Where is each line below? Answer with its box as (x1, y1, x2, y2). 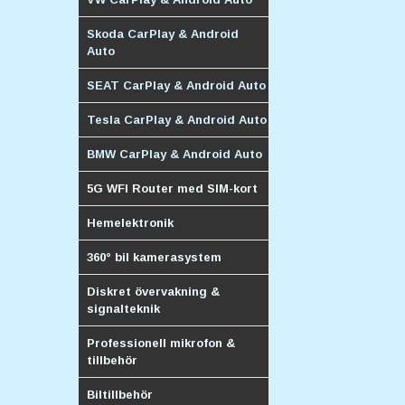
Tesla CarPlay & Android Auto (87, 112, 267, 127)
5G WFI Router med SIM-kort (87, 181, 258, 195)
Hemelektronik (87, 215, 174, 230)
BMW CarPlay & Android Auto (87, 146, 262, 161)
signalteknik (87, 301, 160, 316)
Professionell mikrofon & (87, 335, 235, 350)
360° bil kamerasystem (87, 250, 221, 264)
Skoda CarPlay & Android (87, 26, 239, 41)
